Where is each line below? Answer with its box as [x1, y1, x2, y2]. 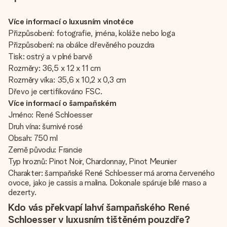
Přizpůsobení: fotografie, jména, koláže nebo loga [8, 28, 175, 38]
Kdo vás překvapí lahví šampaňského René [8, 201, 190, 213]
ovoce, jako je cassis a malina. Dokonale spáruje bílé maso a [8, 178, 207, 187]
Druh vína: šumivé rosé [8, 122, 83, 131]
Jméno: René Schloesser [8, 110, 93, 120]
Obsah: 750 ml [8, 133, 58, 143]
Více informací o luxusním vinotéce [8, 17, 134, 26]
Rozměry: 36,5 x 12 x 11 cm [8, 63, 101, 73]
